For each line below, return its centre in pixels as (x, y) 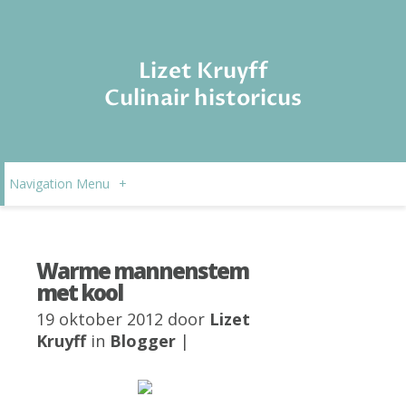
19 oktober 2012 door (123, 319)
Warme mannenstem (142, 271)
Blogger (143, 341)
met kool (79, 292)
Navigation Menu (59, 184)
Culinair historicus (203, 98)
